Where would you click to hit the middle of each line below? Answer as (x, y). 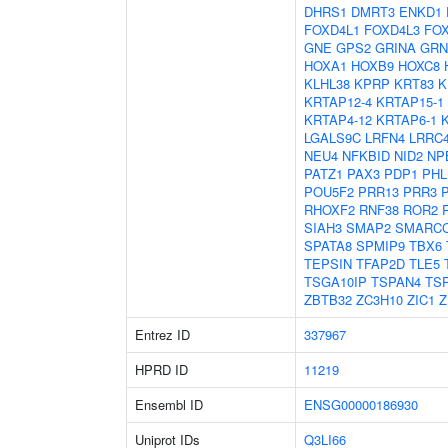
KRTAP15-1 (410, 101)
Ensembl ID (169, 404)
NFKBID (366, 155)
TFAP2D (380, 263)
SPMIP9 (380, 245)
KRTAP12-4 (338, 101)
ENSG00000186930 (361, 404)
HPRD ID (161, 369)
